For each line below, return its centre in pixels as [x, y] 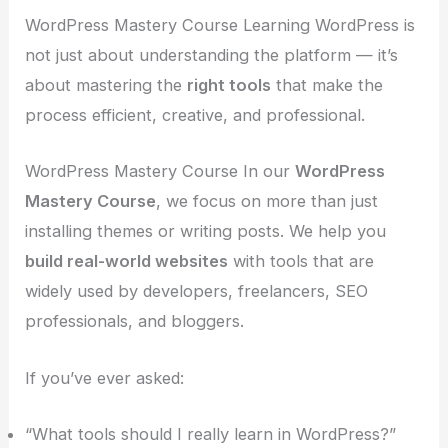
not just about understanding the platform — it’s [212, 55]
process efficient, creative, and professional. [195, 115]
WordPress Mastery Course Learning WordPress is [220, 25]
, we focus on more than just [267, 201]
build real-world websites [127, 261]
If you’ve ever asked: [105, 377]
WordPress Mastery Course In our [160, 171]
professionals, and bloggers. [135, 321]
